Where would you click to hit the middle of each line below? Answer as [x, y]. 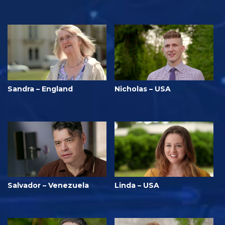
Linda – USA [137, 186]
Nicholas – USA [143, 89]
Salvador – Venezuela [48, 186]
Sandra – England [40, 89]
